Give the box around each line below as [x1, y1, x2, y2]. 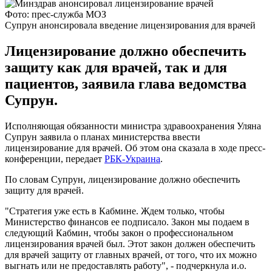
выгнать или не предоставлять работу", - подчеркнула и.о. [5, 260, 246, 271]
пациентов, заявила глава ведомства [5, 75, 246, 92]
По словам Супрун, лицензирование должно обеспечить [5, 174, 240, 185]
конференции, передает [5, 153, 104, 164]
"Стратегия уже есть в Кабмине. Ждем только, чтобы [5, 205, 225, 216]
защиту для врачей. [5, 185, 84, 195]
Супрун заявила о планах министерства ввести [5, 131, 200, 142]
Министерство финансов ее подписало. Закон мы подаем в [5, 216, 250, 227]
